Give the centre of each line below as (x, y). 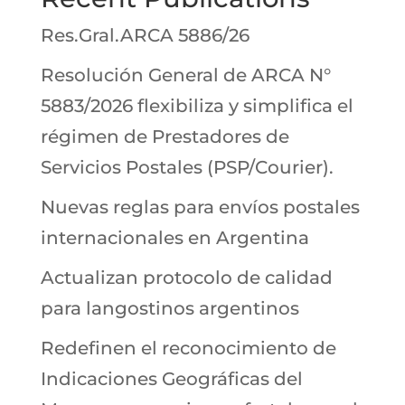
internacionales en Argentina (174, 238)
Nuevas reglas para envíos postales (200, 207)
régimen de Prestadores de (165, 137)
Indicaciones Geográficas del (171, 379)
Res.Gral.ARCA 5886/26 (145, 36)
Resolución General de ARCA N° (185, 75)
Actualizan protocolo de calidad (186, 278)
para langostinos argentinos (170, 309)
